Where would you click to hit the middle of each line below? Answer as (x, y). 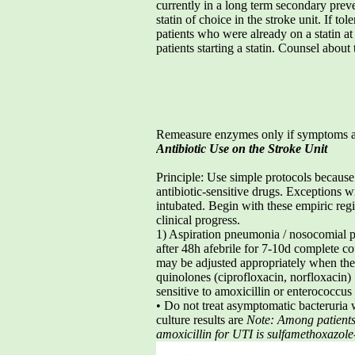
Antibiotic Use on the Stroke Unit (242, 148)
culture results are (201, 319)
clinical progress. (198, 219)
